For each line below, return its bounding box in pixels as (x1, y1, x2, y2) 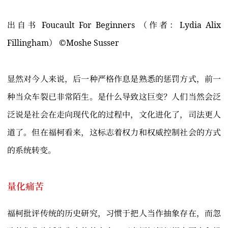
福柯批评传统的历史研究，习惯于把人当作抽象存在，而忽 (7, 208, 221, 219)
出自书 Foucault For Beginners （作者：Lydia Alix (7, 19, 221, 31)
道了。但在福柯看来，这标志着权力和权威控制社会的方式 (7, 127, 221, 138)
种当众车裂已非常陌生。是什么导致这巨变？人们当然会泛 (7, 91, 221, 103)
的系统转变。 (7, 145, 56, 156)
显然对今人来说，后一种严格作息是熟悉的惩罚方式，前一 (7, 73, 221, 85)
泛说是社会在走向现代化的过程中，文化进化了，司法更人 (7, 109, 221, 121)
